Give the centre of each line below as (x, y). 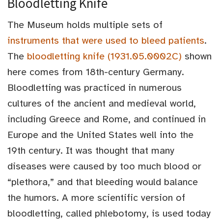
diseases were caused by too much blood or (104, 166)
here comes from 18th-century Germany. (96, 72)
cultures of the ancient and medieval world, (102, 104)
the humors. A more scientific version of (96, 198)
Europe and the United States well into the (100, 135)
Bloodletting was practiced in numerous (95, 88)
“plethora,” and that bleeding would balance (103, 182)
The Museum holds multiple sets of (85, 25)
